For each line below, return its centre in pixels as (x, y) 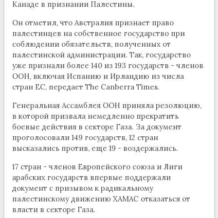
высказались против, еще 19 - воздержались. (95, 148)
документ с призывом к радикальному (82, 188)
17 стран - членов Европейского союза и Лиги (97, 167)
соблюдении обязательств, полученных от (91, 44)
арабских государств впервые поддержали (91, 178)
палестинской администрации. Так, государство (101, 55)
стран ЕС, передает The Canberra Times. (86, 87)
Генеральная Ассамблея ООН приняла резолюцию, (107, 106)
